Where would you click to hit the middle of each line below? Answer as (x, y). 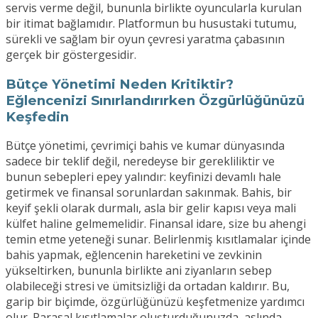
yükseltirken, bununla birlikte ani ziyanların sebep (139, 271)
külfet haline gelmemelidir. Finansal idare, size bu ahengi (156, 224)
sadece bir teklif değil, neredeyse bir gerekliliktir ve (140, 161)
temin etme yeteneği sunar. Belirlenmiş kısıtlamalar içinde (158, 240)
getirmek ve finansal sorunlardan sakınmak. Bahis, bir (149, 193)
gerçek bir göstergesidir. (71, 54)
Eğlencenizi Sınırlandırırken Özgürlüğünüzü (155, 100)
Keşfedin (37, 116)
